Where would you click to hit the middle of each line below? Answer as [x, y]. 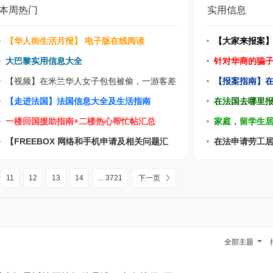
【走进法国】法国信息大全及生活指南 [78, 101]
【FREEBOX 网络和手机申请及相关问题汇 [87, 141]
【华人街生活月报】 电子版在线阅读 [75, 41]
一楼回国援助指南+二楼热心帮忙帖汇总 [81, 121]
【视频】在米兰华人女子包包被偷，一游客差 [91, 81]
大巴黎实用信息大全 [44, 61]
